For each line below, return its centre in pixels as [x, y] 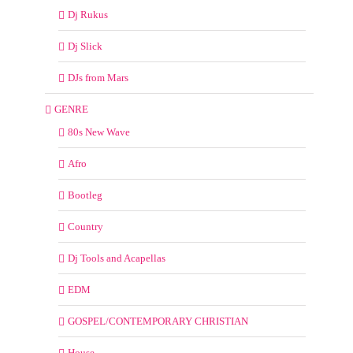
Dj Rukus [88, 15]
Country [85, 227]
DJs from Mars [98, 78]
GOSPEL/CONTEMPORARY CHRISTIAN [158, 321]
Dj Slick [85, 46]
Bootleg [85, 195]
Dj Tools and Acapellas [117, 258]
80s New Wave [99, 132]
